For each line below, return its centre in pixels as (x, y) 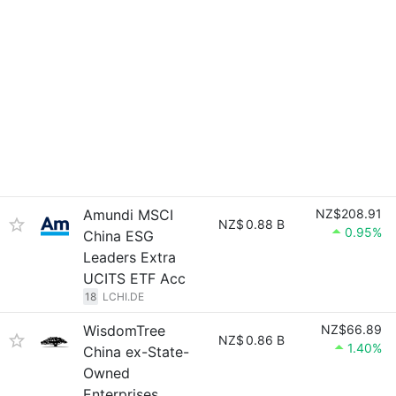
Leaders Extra (129, 257)
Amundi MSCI (128, 215)
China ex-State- (136, 352)
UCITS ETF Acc (134, 278)
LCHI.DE (123, 297)
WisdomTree (124, 331)
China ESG (118, 236)
